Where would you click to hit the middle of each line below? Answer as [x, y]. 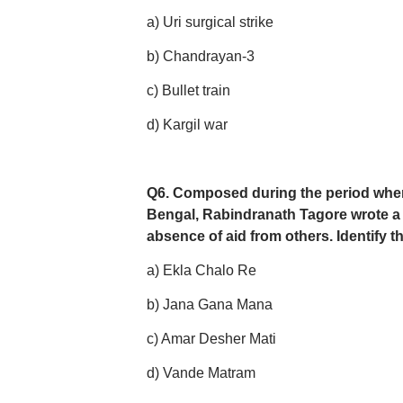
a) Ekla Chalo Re [201, 270]
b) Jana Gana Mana [209, 304]
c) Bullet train [188, 90]
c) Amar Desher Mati [211, 339]
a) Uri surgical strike [210, 22]
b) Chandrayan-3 [200, 56]
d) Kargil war [187, 125]
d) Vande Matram [201, 373]
